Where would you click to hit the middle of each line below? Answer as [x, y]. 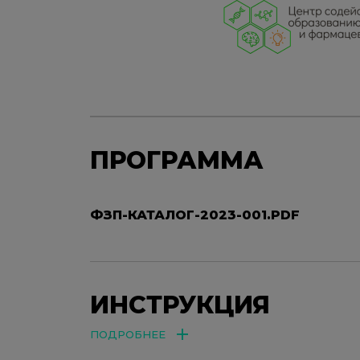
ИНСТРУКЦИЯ [180, 305]
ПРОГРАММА [177, 160]
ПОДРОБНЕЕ [128, 334]
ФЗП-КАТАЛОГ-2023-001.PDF [195, 215]
